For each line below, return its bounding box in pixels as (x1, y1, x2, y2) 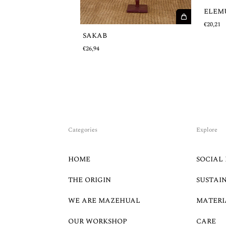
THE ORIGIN (68, 174, 111, 185)
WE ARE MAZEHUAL (68, 195, 141, 206)
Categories (68, 125, 98, 135)
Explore (196, 125, 217, 135)
